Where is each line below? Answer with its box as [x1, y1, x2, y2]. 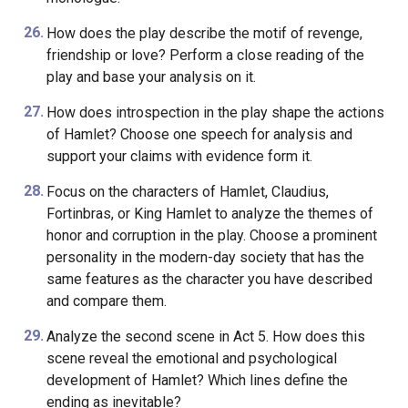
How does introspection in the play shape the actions [46, 104, 384, 121]
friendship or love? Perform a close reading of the [46, 46, 364, 64]
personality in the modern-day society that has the [46, 249, 364, 266]
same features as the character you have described [46, 270, 372, 288]
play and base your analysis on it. [46, 68, 256, 86]
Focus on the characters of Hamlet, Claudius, [46, 183, 329, 200]
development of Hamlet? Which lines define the [46, 372, 348, 389]
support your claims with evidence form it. [46, 148, 312, 165]
